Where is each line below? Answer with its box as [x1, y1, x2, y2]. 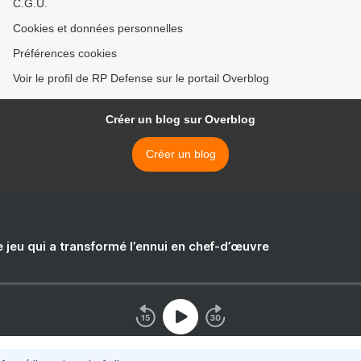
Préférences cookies [13, 47, 117, 60]
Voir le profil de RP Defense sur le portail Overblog [13, 72, 269, 85]
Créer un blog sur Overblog [106, 113, 255, 127]
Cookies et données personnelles [13, 22, 183, 35]
